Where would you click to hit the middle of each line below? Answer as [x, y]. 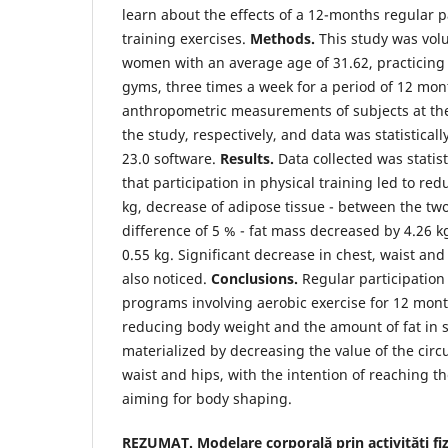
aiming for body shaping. [207, 399]
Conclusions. [254, 279]
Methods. [282, 39]
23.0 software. [171, 159]
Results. [247, 159]
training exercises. [186, 39]
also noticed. [166, 279]
